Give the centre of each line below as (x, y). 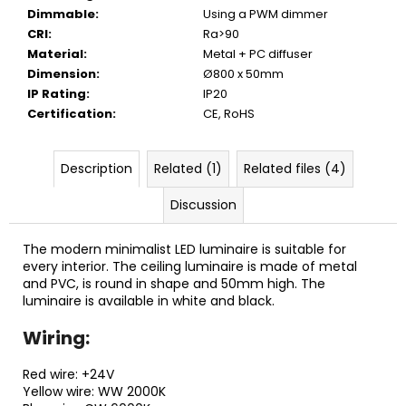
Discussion (203, 204)
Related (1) (188, 168)
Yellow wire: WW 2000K (94, 391)
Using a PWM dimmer (266, 14)
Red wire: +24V (68, 374)
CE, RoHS (229, 113)
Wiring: (56, 338)
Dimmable (61, 14)
